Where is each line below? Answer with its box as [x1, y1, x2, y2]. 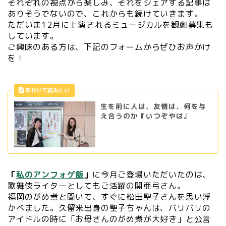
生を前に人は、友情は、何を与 [100, 101, 206, 111]
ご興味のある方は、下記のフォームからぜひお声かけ [8, 41, 211, 53]
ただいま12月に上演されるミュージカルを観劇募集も [8, 19, 213, 31]
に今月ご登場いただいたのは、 [92, 168, 211, 180]
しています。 [8, 30, 59, 42]
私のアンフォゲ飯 [16, 168, 84, 180]
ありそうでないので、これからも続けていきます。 [8, 8, 203, 20]
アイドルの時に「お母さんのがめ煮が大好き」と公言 [8, 213, 211, 224]
